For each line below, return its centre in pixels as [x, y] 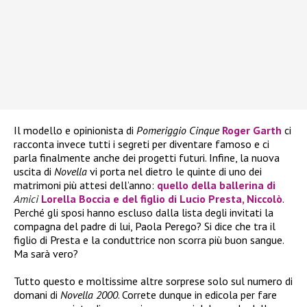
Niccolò [265, 199]
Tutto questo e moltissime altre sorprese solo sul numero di [153, 281]
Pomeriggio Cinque [178, 131]
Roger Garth [252, 131]
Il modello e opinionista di [75, 131]
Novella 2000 [89, 295]
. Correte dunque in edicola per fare [197, 295]
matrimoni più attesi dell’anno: [85, 185]
